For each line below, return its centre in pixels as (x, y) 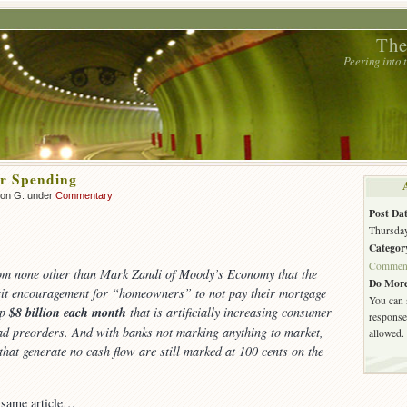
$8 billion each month (68, 313)
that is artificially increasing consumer (229, 313)
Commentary (84, 195)
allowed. (387, 333)
